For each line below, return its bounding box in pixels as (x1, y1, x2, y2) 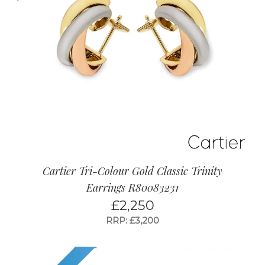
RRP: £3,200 (106, 215, 159, 227)
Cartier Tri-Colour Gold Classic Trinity (43, 164, 222, 179)
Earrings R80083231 (86, 180, 179, 195)
